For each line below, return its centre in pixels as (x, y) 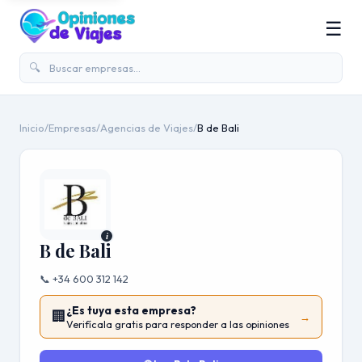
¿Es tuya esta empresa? (131, 310)
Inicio (32, 128)
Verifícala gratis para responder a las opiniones (178, 324)
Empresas (72, 128)
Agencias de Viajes (147, 128)
